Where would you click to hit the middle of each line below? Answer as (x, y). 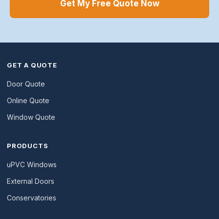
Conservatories (32, 198)
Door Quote (26, 84)
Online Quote (28, 100)
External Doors (31, 181)
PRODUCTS (28, 146)
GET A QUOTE (32, 65)
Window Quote (31, 117)
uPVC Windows (32, 164)
